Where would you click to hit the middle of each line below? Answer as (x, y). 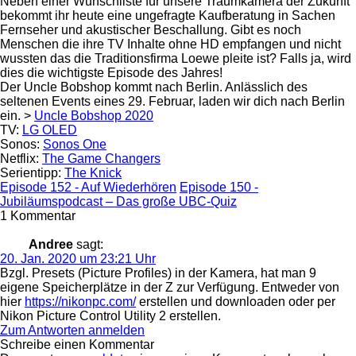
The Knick (93, 172)
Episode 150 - (219, 187)
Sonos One (75, 144)
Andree (51, 244)
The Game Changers (101, 158)
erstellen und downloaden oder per (236, 301)
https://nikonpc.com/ (80, 301)
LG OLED (50, 130)
